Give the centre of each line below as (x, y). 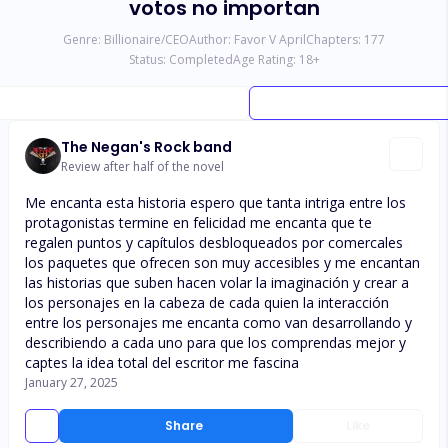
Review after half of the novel (142, 166)
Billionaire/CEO (146, 39)
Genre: (82, 39)
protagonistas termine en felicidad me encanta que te (198, 222)
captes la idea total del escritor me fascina (162, 362)
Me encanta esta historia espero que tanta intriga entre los (215, 202)
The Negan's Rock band (146, 147)
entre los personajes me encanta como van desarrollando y (218, 322)
